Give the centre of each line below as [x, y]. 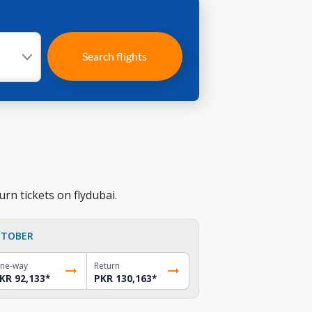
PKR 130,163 [123, 278]
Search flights [115, 56]
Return [107, 265]
